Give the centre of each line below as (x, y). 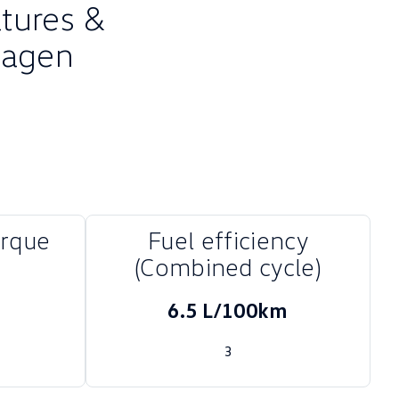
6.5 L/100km (228, 309)
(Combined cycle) (228, 266)
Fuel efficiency (228, 240)
